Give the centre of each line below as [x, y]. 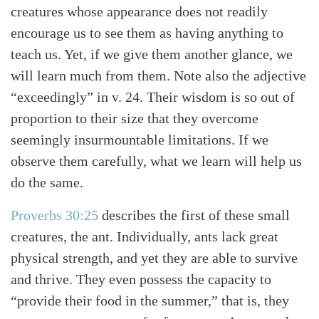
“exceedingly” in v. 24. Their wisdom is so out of [153, 97]
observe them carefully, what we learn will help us [156, 161]
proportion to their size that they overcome [135, 119]
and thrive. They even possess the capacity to [141, 279]
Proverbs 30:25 [54, 215]
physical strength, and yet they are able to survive [154, 258]
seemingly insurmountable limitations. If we [140, 140]
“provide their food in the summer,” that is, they [150, 301]
